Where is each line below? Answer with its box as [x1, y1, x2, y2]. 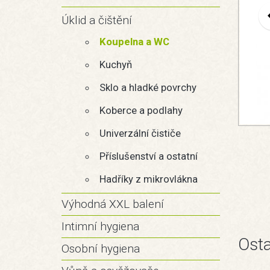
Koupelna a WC [99, 36, 169, 48]
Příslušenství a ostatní [99, 150, 198, 162]
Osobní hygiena [61, 242, 140, 256]
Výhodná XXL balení [61, 197, 164, 211]
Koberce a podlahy [99, 104, 183, 116]
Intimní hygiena [61, 219, 139, 233]
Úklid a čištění [61, 13, 132, 27]
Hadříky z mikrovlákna [99, 173, 198, 185]
